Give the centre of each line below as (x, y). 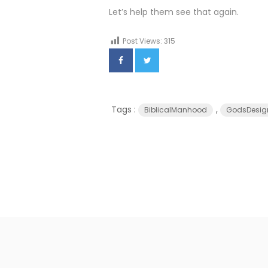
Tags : (124, 109)
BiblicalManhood (176, 110)
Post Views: (142, 41)
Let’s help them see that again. (174, 12)
